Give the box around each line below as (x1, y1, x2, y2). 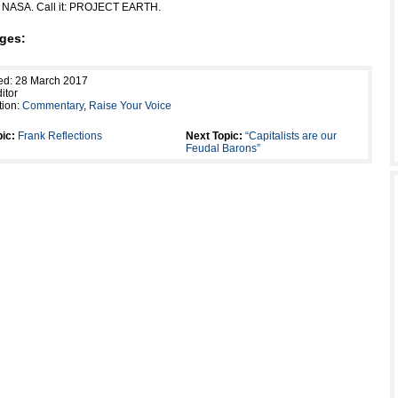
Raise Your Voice (89, 99, 171, 112)
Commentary (22, 99, 84, 112)
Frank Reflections (18, 130, 102, 142)
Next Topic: (186, 130, 243, 142)
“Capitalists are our (245, 130, 337, 142)
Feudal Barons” (186, 142, 260, 155)
